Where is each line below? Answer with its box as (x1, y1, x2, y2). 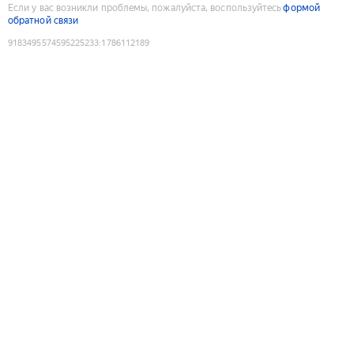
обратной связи (8, 14, 79, 26)
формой (283, 2, 320, 13)
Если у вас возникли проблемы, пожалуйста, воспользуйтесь (8, 2, 282, 13)
